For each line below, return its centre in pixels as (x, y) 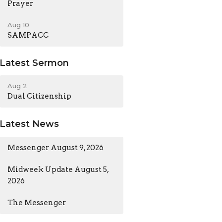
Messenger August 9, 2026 (56, 147)
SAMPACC (28, 35)
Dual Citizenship (40, 96)
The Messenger (37, 202)
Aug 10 (19, 25)
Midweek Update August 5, (58, 169)
